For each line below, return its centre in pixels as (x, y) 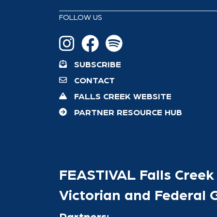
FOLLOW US (81, 17)
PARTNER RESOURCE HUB (128, 112)
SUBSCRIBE (98, 64)
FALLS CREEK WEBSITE (123, 96)
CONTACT (94, 80)
